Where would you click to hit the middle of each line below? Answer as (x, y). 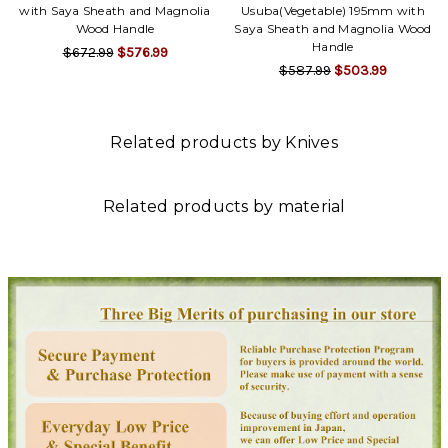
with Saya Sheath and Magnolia (115, 10)
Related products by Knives (224, 142)
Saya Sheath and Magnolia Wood (333, 28)
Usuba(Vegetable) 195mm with (333, 10)
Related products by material (224, 206)
